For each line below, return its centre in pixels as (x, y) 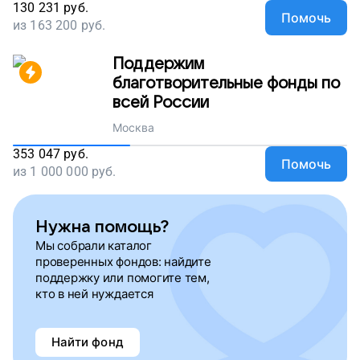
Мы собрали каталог (94, 245)
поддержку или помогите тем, (123, 278)
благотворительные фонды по (226, 84)
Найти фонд (88, 342)
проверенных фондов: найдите (123, 262)
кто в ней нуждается (94, 294)
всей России (161, 103)
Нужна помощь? (102, 227)
